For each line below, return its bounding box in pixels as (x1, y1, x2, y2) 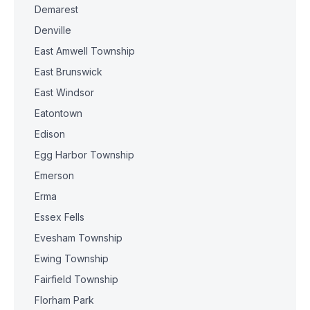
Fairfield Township (35, 273, 118, 285)
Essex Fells (35, 211, 84, 223)
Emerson (35, 170, 74, 181)
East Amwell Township (35, 45, 135, 57)
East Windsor (35, 86, 94, 98)
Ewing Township (35, 253, 109, 264)
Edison (35, 128, 65, 140)
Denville (35, 24, 71, 36)
